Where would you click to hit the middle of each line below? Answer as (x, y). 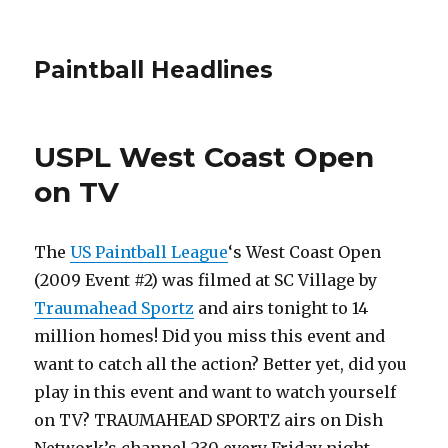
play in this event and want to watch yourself (215, 392)
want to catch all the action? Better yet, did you (221, 364)
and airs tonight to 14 (281, 308)
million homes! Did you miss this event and (210, 336)
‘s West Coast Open (305, 252)
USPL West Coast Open (204, 157)
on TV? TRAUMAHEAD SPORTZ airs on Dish (209, 420)
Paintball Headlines (154, 70)
